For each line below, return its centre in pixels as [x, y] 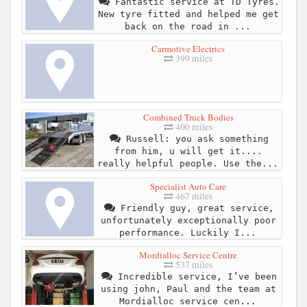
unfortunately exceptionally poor [188, 220]
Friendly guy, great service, [194, 208]
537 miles [193, 264]
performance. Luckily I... [187, 232]
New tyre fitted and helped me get [188, 14]
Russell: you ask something [194, 139]
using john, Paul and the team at [188, 288]
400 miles [193, 127]
